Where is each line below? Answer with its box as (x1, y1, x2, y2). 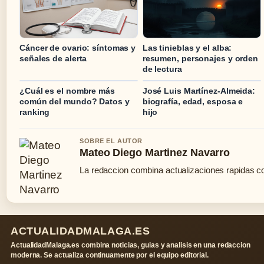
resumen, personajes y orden (142, 54, 259, 64)
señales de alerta (19, 54, 87, 64)
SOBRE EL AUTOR (80, 137, 143, 145)
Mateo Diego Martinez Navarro (80, 147, 230, 159)
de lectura (142, 64, 182, 74)
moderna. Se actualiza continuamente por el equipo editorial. (11, 251, 209, 260)
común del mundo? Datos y (19, 97, 130, 107)
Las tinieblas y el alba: (142, 43, 232, 53)
